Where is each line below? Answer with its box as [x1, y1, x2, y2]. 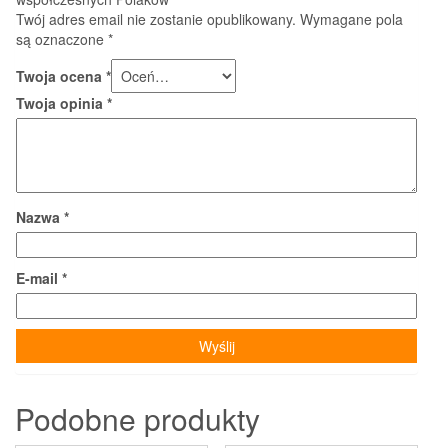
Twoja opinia [16, 92, 107, 113]
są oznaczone [16, 28, 108, 49]
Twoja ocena [16, 65, 106, 86]
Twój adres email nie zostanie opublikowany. [16, 8, 296, 29]
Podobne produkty [15, 396, 260, 440]
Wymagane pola [300, 8, 403, 29]
